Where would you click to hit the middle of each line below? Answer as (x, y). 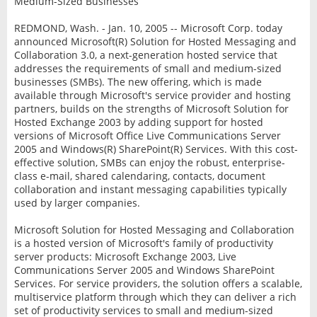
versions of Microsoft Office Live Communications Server (147, 135)
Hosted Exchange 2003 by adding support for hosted (138, 122)
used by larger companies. (77, 202)
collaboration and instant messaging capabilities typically (150, 189)
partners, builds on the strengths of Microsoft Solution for (151, 108)
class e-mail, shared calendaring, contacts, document (139, 175)
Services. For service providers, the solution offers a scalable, (158, 283)
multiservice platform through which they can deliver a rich (155, 296)
